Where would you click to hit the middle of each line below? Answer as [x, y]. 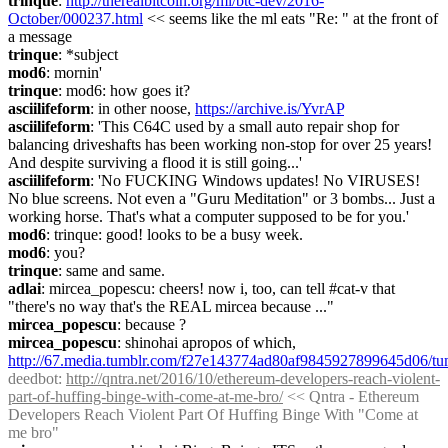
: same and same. [111, 270]
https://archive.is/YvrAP [269, 108]
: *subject [88, 54]
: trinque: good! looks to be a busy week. [174, 234]
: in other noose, [142, 108]
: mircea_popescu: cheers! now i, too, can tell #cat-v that [218, 288]
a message [40, 36]
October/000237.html [75, 18]
